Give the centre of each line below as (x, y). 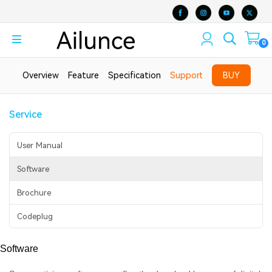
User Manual (40, 145)
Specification (134, 76)
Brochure (34, 193)
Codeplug (35, 217)
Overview (41, 76)
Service (25, 115)
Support (186, 76)
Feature (83, 76)
